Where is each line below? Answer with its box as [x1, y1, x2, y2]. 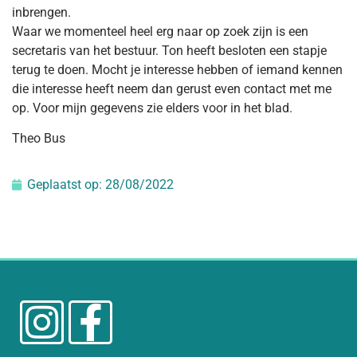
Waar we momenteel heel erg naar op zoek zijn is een [12, 23, 308, 39]
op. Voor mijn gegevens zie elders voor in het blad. [12, 100, 292, 116]
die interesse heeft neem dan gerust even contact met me [12, 80, 331, 96]
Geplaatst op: [27, 177, 105, 193]
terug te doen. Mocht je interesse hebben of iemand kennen [12, 61, 343, 77]
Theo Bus [12, 130, 65, 146]
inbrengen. [12, 4, 71, 20]
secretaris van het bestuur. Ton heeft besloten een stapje [12, 42, 327, 58]
